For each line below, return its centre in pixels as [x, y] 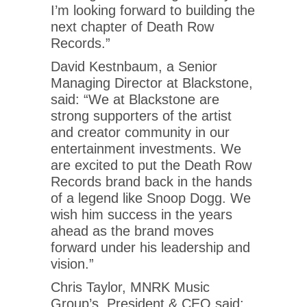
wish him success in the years [142, 214]
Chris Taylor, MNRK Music [130, 287]
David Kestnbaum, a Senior [134, 66]
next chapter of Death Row [132, 26]
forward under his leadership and [150, 247]
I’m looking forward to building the [153, 10]
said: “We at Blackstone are [135, 99]
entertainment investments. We [146, 148]
